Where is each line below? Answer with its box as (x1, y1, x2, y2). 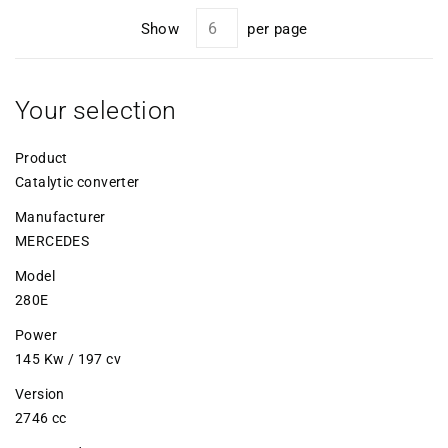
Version (15, 385, 65, 402)
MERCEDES (15, 232, 90, 249)
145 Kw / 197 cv (15, 350, 121, 367)
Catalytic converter (15, 173, 140, 190)
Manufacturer (15, 208, 106, 225)
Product (15, 149, 68, 166)
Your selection (15, 95, 177, 125)
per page (247, 19, 308, 38)
